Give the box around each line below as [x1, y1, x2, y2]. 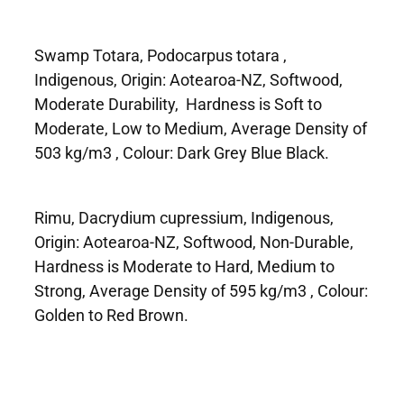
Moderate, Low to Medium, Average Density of [34, 116, 367, 139]
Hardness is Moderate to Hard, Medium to [34, 254, 335, 277]
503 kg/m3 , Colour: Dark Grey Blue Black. [34, 141, 329, 163]
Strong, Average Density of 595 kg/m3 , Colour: [34, 279, 368, 301]
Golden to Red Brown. [34, 303, 188, 326]
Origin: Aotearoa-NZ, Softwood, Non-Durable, [34, 230, 357, 252]
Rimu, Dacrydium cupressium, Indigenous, [34, 206, 334, 228]
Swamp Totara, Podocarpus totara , [34, 43, 287, 66]
